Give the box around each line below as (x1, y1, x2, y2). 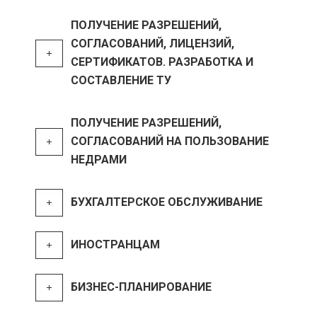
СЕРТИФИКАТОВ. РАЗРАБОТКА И (71, 55, 253, 69)
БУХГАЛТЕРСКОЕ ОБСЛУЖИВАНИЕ (71, 195, 263, 209)
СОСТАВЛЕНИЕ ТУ (71, 74, 171, 87)
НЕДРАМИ (71, 153, 127, 166)
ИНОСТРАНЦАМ (71, 238, 160, 251)
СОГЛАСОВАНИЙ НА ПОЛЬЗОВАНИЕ (71, 134, 269, 148)
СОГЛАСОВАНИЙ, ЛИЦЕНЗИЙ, (71, 37, 234, 50)
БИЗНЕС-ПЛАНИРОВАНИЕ (71, 280, 212, 294)
